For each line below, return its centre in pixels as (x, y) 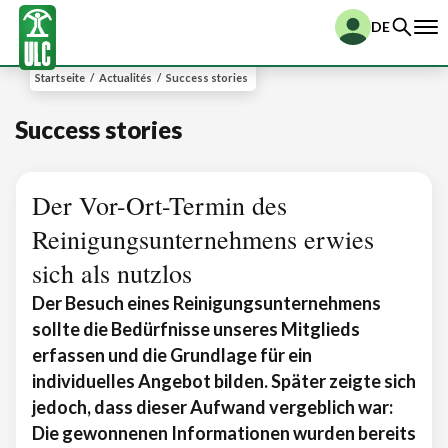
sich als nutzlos (112, 273)
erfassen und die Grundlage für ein (172, 355)
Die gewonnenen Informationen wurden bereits (224, 433)
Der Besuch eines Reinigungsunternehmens (206, 303)
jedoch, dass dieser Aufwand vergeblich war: (212, 407)
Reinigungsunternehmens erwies (203, 239)
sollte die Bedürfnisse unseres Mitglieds (196, 329)
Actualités (125, 77)
